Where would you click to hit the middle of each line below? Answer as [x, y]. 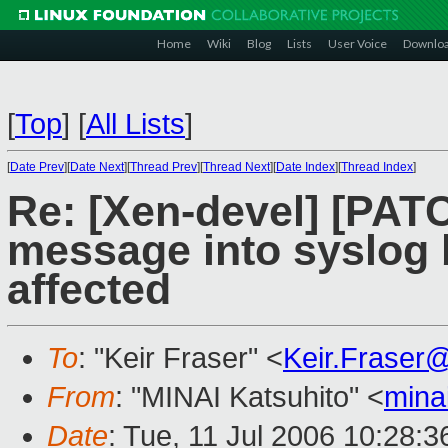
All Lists [135, 124]
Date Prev [37, 167]
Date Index [305, 167]
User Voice [357, 43]
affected [89, 290]
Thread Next [236, 167]
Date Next [97, 167]
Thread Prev [163, 167]
